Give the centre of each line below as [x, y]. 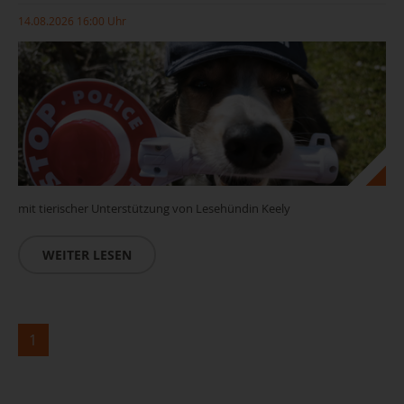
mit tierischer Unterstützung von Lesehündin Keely [154, 208]
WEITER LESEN [87, 255]
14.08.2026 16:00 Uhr [72, 21]
